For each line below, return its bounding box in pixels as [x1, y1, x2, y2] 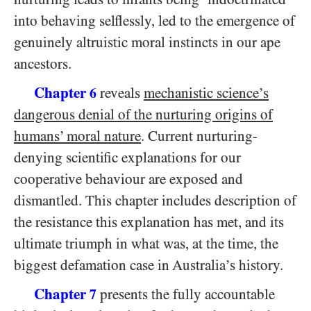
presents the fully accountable [96, 286, 275, 303]
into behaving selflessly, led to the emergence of [14, 12, 295, 29]
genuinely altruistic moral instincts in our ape [14, 34, 280, 51]
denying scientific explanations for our [14, 149, 241, 166]
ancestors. [14, 56, 72, 72]
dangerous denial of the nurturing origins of [14, 106, 273, 123]
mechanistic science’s [144, 85, 269, 101]
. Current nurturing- [141, 128, 258, 144]
